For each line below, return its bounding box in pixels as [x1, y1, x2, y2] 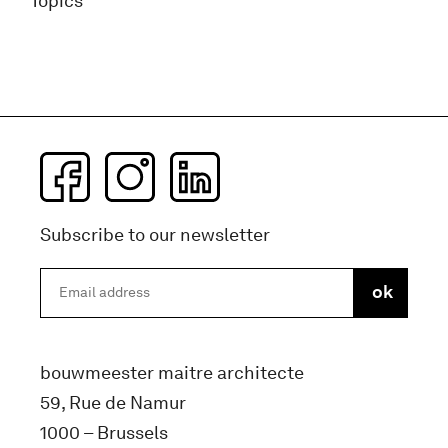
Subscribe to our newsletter [40, 223, 270, 246]
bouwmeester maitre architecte [40, 361, 304, 384]
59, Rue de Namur [40, 391, 186, 414]
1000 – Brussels [40, 421, 168, 444]
